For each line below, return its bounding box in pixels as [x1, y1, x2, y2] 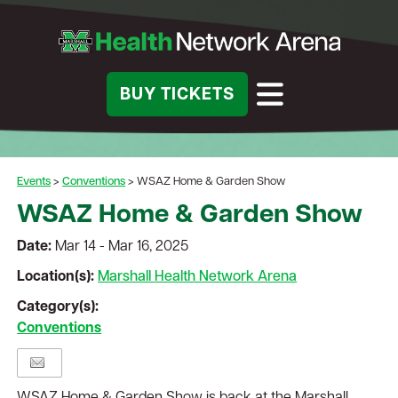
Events [17, 176, 52, 187]
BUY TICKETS [119, 86, 235, 104]
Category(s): [17, 300, 99, 314]
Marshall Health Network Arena [98, 270, 298, 284]
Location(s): [17, 270, 99, 284]
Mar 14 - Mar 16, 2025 [55, 240, 189, 254]
